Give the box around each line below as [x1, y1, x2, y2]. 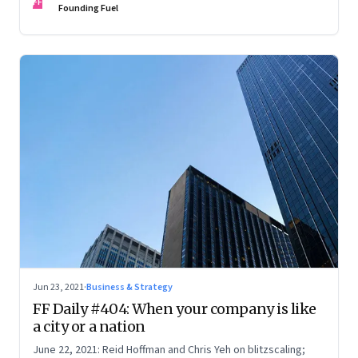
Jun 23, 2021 [33, 280, 84, 294]
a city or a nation [33, 316, 145, 336]
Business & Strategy [86, 280, 173, 294]
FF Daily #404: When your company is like [33, 299, 316, 318]
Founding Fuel [58, 2, 118, 16]
